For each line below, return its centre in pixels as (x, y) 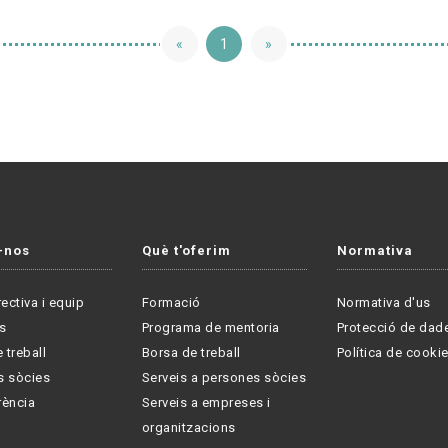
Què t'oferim (186, 250)
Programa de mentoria (210, 327)
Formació (171, 302)
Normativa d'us (383, 302)
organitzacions (188, 427)
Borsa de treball (191, 352)
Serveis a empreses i (206, 402)
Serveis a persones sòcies (223, 377)
